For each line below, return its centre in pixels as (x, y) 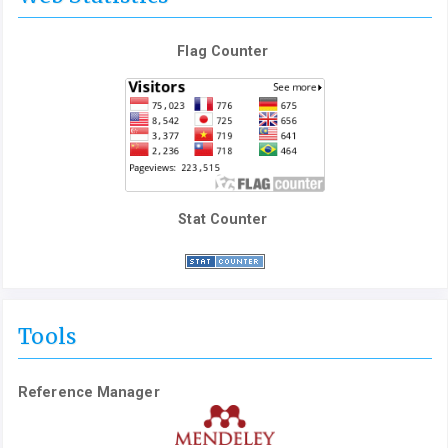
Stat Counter (223, 219)
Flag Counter (223, 51)
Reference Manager (89, 391)
